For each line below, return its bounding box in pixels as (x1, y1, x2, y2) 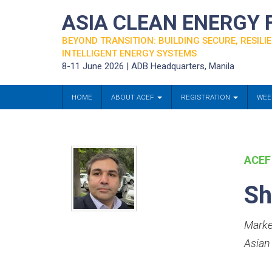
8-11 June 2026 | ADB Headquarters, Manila (62, 61, 234, 72)
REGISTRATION (181, 93, 232, 101)
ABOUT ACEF (111, 93, 156, 101)
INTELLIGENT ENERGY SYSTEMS (62, 48, 197, 59)
